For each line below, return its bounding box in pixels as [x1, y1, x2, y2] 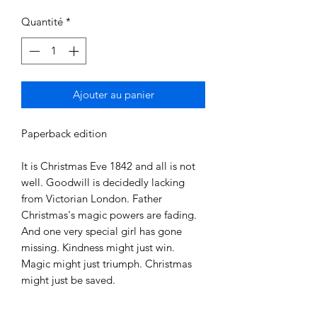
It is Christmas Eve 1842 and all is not [21, 159, 195, 173]
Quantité [21, 14, 63, 28]
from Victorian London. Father [21, 192, 162, 206]
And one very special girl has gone [21, 224, 182, 238]
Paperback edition [21, 127, 107, 141]
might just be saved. [21, 273, 115, 287]
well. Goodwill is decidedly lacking [21, 175, 185, 190]
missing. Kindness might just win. [21, 241, 175, 255]
